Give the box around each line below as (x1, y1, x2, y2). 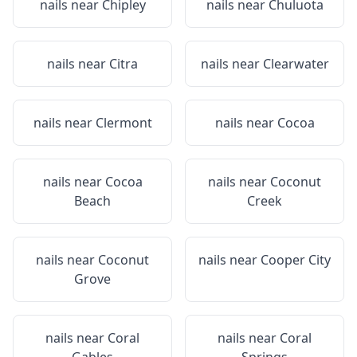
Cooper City (261, 251, 331, 269)
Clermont (95, 114, 152, 131)
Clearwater (262, 55, 329, 73)
